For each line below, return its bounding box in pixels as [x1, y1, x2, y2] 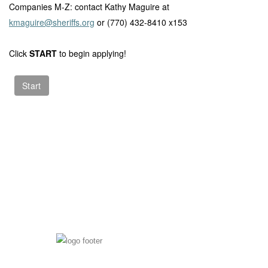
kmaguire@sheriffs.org [9, 16, 95, 28]
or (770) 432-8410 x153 [97, 16, 187, 28]
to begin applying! [59, 47, 126, 59]
